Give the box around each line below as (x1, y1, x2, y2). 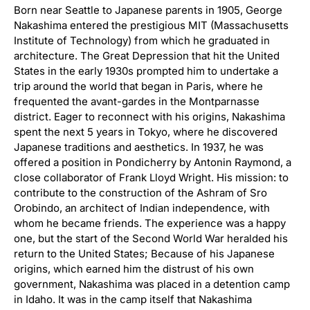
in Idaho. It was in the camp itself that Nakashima (14, 293, 252, 306)
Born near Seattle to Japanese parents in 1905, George (14, 3, 282, 17)
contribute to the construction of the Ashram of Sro (14, 186, 267, 199)
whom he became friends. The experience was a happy (14, 217, 286, 230)
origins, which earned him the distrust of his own (14, 262, 254, 275)
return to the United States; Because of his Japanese (14, 247, 275, 260)
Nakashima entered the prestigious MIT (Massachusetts (14, 19, 289, 32)
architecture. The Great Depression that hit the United (14, 49, 280, 62)
